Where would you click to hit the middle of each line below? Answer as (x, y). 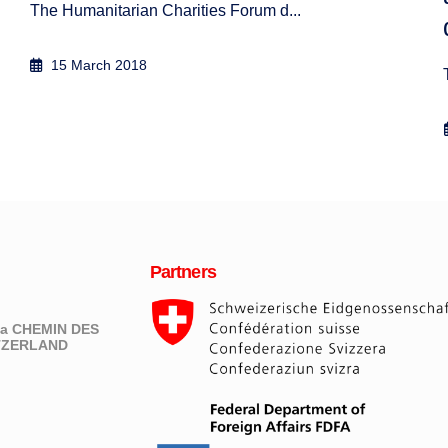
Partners (182, 272)
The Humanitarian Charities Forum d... (165, 11)
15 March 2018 (97, 65)
